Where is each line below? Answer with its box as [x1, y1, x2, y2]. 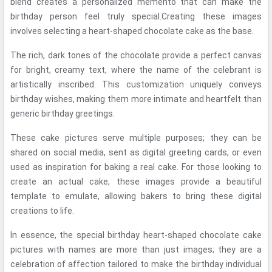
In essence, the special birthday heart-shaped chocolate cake [10, 230, 262, 240]
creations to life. [10, 206, 74, 216]
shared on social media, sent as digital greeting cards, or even [10, 148, 262, 157]
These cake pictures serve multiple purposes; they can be [10, 133, 262, 143]
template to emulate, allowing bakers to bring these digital [10, 191, 262, 201]
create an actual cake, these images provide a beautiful [10, 177, 262, 186]
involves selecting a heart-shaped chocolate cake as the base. [10, 26, 254, 36]
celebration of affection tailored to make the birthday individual [10, 259, 262, 269]
